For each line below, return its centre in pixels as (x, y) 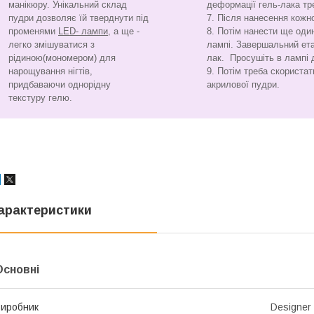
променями (33, 31)
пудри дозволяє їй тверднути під (78, 18)
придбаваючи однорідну (60, 84)
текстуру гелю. (40, 97)
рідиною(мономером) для (62, 57)
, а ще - (124, 31)
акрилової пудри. (244, 84)
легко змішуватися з (52, 44)
